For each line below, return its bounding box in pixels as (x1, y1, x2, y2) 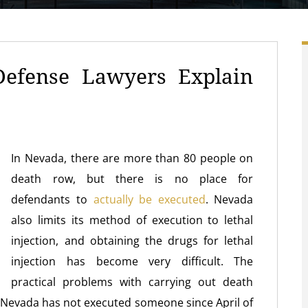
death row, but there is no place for (11, 171, 254, 186)
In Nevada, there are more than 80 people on (11, 151, 254, 166)
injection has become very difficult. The (11, 254, 254, 269)
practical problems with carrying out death (11, 274, 254, 289)
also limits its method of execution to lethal (11, 212, 254, 228)
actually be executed (93, 192, 206, 207)
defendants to (11, 192, 93, 207)
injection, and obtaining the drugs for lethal (11, 233, 254, 248)
